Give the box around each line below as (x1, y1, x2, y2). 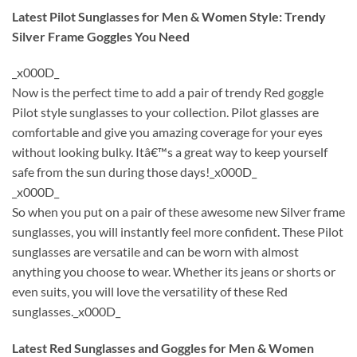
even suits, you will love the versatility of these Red (12, 284, 288, 300)
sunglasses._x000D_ (12, 304, 120, 320)
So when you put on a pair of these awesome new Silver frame (12, 204, 345, 220)
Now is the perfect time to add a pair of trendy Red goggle (12, 84, 324, 100)
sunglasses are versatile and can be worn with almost (12, 244, 299, 260)
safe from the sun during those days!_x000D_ (12, 164, 257, 180)
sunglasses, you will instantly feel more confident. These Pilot (12, 224, 343, 240)
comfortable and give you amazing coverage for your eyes (12, 124, 323, 140)
